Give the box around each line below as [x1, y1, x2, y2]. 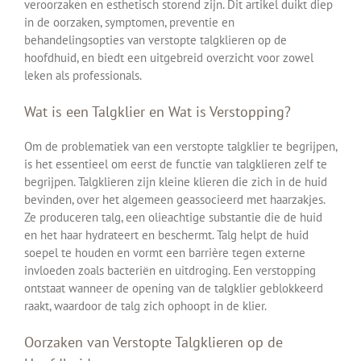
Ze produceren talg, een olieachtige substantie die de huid [24, 210, 322, 226]
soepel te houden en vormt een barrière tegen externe [24, 245, 305, 261]
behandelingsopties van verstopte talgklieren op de [24, 31, 287, 48]
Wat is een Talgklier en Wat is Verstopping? [24, 102, 291, 121]
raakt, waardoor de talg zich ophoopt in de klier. [24, 298, 267, 314]
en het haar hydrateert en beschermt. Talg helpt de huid [24, 227, 309, 243]
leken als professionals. [24, 67, 142, 83]
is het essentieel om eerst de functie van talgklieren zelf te [24, 156, 327, 172]
